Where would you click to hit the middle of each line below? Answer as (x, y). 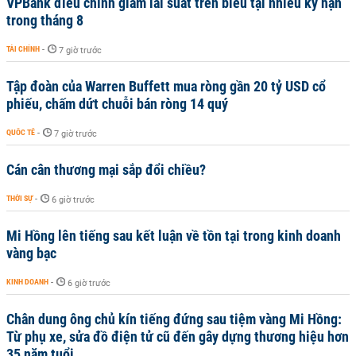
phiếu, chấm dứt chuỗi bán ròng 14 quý (117, 104)
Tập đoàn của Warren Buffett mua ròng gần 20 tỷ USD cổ (166, 86)
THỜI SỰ (19, 198)
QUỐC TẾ (21, 132)
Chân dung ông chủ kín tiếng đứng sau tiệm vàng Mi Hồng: (174, 319)
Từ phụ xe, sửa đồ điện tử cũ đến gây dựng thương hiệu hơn (178, 337)
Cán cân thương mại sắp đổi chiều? (106, 170)
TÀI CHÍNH (23, 49)
